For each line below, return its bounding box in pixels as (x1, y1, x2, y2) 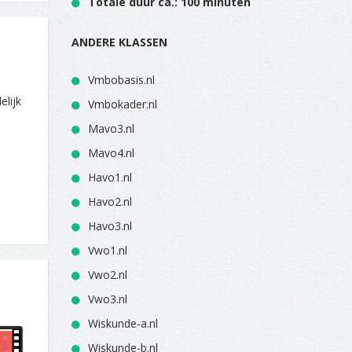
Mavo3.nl (88, 121, 134, 136)
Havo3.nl (88, 218, 132, 233)
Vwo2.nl (88, 267, 127, 282)
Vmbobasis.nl (88, 72, 155, 87)
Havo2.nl (88, 194, 132, 209)
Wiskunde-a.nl (88, 316, 158, 331)
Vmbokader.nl (88, 97, 157, 112)
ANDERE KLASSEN (71, 35, 167, 49)
